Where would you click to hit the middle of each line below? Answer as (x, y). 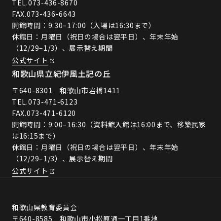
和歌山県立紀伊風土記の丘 (61, 74)
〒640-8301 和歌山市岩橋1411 (66, 91)
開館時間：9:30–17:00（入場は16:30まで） (84, 25)
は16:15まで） (36, 136)
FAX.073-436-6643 (44, 14)
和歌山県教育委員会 (48, 207)
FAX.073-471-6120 (44, 113)
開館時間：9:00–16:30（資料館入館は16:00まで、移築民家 (109, 125)
